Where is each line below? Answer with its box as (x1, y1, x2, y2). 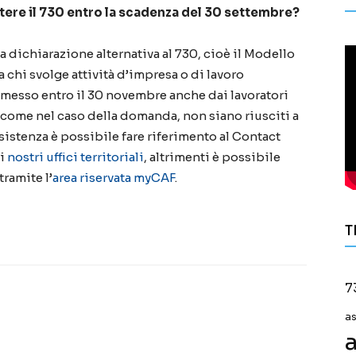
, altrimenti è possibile (144, 149, 281, 164)
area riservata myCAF (52, 169, 175, 185)
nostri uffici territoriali (7, 149, 144, 164)
